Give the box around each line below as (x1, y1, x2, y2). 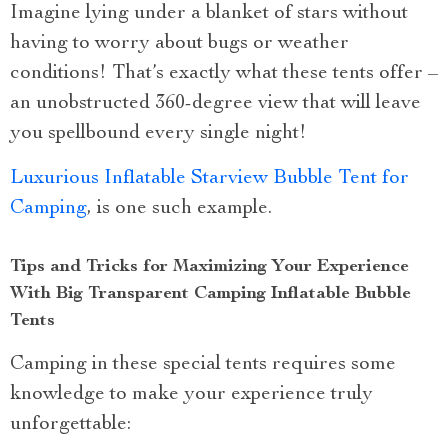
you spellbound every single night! (10, 124, 307, 145)
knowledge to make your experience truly (10, 385, 373, 406)
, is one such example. (87, 199, 272, 220)
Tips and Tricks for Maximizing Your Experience (10, 258, 409, 277)
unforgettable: (10, 415, 131, 436)
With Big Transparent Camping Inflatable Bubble (10, 285, 411, 304)
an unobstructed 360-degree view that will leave (10, 94, 421, 115)
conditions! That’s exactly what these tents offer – (10, 64, 438, 85)
